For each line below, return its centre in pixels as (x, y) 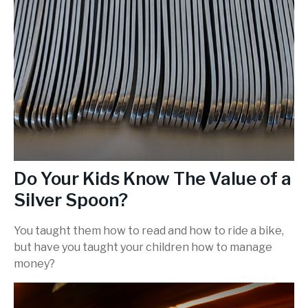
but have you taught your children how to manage (143, 247)
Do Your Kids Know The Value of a (153, 178)
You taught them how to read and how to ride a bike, (149, 231)
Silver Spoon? (71, 199)
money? (34, 264)
